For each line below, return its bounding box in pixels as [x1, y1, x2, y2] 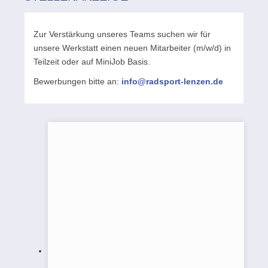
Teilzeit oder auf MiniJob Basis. [33, 57, 150, 66]
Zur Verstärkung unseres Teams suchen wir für [33, 29, 211, 39]
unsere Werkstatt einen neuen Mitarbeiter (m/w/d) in [33, 43, 231, 53]
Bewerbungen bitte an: [33, 77, 121, 86]
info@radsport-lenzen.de [121, 77, 223, 86]
